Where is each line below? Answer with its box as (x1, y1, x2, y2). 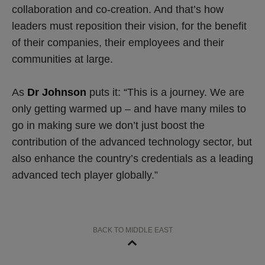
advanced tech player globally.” (12, 169, 158, 181)
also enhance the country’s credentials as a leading (12, 152, 253, 164)
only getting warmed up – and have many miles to (12, 102, 246, 115)
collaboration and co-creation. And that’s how (12, 3, 224, 15)
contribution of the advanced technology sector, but (12, 135, 252, 148)
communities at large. (12, 53, 113, 65)
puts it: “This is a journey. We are (86, 86, 244, 98)
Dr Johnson (27, 86, 86, 98)
